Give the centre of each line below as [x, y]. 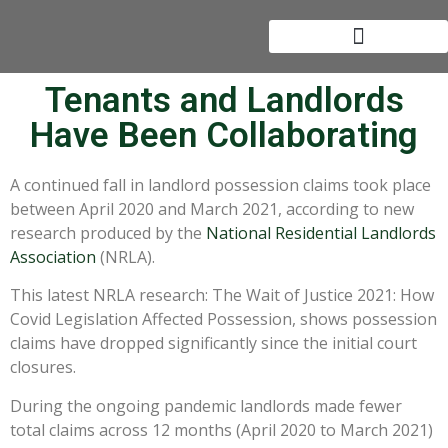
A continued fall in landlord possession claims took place [220, 185]
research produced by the [108, 233]
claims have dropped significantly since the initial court [213, 343]
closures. [47, 367]
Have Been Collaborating [224, 135]
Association [53, 257]
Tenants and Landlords [224, 100]
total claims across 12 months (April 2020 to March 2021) [221, 429]
